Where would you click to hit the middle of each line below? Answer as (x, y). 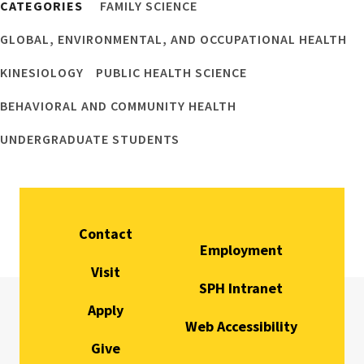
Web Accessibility (241, 326)
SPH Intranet (241, 288)
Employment (241, 249)
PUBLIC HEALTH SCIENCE (171, 72)
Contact (106, 233)
